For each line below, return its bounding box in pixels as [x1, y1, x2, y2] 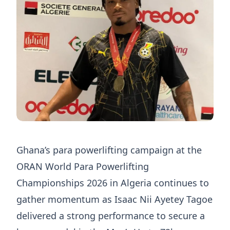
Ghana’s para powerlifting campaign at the [16, 144, 202, 157]
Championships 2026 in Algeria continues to [16, 177, 209, 189]
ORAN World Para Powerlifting [16, 160, 149, 173]
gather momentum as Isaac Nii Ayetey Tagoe [16, 193, 213, 206]
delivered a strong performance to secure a [16, 209, 205, 222]
